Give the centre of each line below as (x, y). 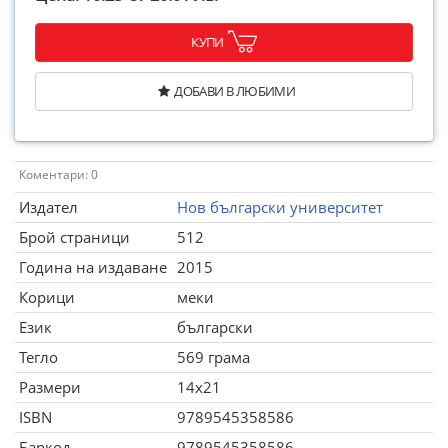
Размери (50, 387)
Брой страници (74, 237)
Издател (48, 207)
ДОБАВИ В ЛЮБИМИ (235, 91)
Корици (47, 297)
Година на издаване (93, 267)
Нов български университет (280, 207)
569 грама (213, 357)
